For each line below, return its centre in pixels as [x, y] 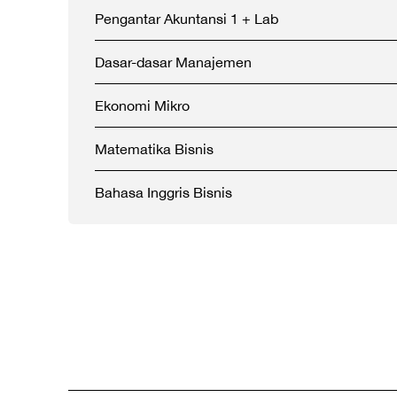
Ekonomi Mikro [142, 105]
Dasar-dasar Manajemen [173, 62]
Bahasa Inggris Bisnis [163, 192]
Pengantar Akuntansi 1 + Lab [187, 19]
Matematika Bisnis [154, 149]
